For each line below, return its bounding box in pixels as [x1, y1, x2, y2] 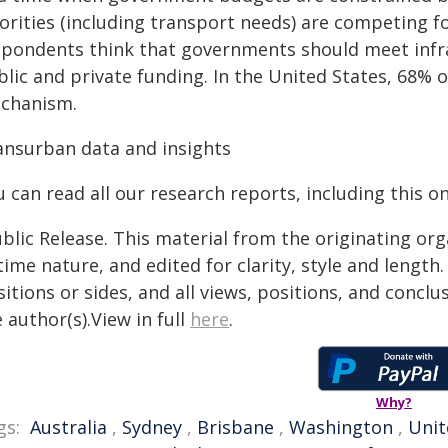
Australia [30, 415, 107, 439]
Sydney [122, 415, 182, 439]
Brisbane [197, 415, 274, 439]
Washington [289, 415, 393, 439]
